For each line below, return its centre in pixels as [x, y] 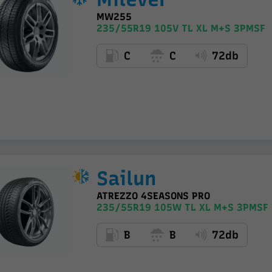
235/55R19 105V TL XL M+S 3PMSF [181, 28]
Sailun [126, 178]
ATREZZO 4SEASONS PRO [153, 195]
